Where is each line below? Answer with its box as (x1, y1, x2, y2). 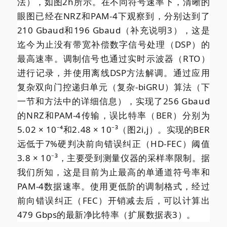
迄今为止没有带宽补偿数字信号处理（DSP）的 (17, 38, 210, 50)
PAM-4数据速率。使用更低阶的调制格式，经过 (17, 180, 210, 192)
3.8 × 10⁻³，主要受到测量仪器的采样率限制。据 (17, 152, 210, 164)
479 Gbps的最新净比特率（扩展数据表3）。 (17, 208, 196, 220)
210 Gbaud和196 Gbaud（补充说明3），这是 (17, 24, 210, 36)
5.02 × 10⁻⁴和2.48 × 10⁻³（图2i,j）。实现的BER (17, 123, 210, 135)
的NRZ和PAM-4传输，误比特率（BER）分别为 (17, 109, 210, 121)
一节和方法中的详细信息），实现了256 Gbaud (17, 95, 210, 107)
